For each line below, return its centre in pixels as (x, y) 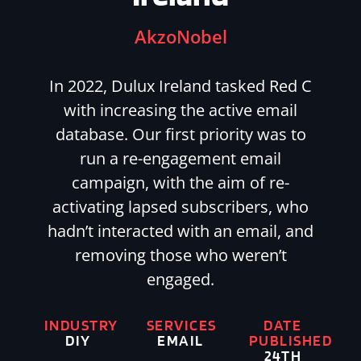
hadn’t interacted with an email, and (180, 231)
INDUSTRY (81, 325)
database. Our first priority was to (180, 134)
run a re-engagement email (180, 158)
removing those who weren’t (180, 255)
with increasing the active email (180, 110)
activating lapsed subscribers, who (180, 207)
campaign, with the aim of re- (180, 183)
